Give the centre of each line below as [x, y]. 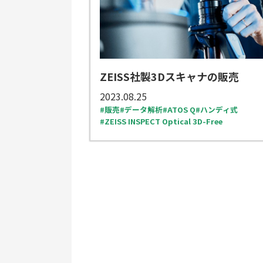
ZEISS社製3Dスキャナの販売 [169, 76]
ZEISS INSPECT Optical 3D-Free [163, 121]
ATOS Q [181, 109]
